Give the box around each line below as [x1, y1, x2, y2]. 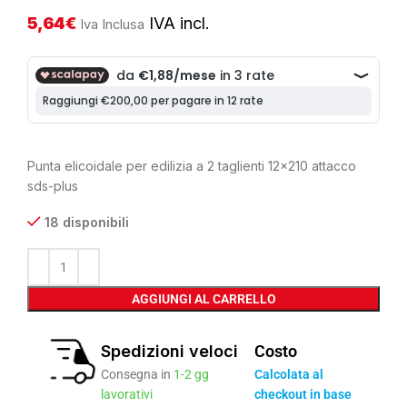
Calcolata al [254, 367, 324, 382]
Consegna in [101, 367, 174, 382]
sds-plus [27, 178, 78, 194]
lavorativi [101, 387, 154, 402]
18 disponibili [45, 214, 129, 231]
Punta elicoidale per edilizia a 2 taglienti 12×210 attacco [27, 158, 356, 174]
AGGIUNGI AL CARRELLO [131, 292, 276, 307]
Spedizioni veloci [101, 342, 239, 362]
